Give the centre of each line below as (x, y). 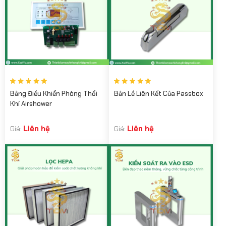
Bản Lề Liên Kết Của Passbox (159, 94)
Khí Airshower (31, 104)
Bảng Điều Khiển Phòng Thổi (54, 94)
